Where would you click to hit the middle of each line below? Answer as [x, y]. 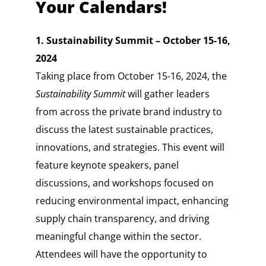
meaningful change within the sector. [118, 237]
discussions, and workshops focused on [124, 183]
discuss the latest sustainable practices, [124, 130]
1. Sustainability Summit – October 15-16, [133, 41]
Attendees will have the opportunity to [121, 254]
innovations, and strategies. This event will [130, 148]
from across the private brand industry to [129, 112]
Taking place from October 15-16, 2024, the [131, 76]
